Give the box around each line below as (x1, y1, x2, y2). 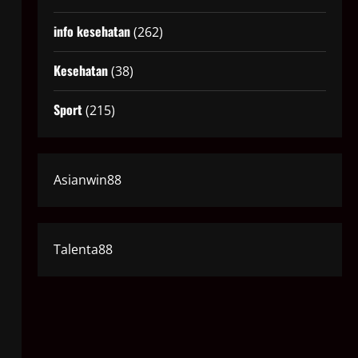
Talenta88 (53, 241, 113, 259)
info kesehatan (53, 22, 130, 42)
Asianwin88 (53, 171, 121, 189)
